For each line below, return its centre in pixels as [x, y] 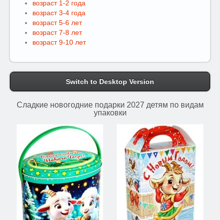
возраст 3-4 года [59, 13]
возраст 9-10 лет [59, 42]
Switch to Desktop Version [110, 82]
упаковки [110, 113]
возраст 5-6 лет [57, 23]
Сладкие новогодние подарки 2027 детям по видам [110, 105]
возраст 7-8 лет [57, 32]
